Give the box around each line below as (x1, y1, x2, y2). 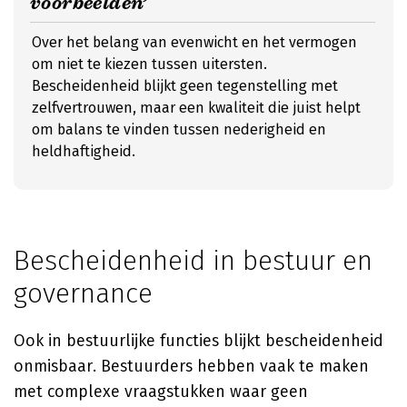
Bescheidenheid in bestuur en (14, 244, 372, 277)
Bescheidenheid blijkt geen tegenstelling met (32, 77, 338, 94)
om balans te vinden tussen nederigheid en (32, 121, 326, 138)
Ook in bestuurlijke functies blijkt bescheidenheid (14, 331, 383, 351)
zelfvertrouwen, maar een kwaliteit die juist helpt (32, 99, 361, 116)
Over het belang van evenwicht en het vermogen (32, 34, 357, 51)
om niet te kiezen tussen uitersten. (32, 55, 267, 73)
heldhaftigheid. (32, 143, 135, 160)
